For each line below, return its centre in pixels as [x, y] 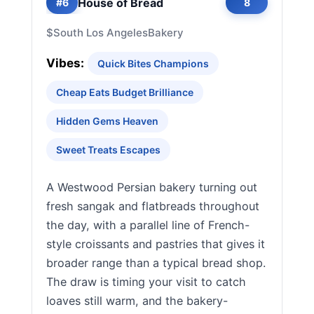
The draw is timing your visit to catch [146, 282]
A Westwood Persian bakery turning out [152, 187]
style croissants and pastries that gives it [156, 244]
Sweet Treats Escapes [108, 150]
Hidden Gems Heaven [107, 121]
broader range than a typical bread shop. [156, 263]
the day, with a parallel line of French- [148, 225]
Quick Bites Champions [153, 63]
